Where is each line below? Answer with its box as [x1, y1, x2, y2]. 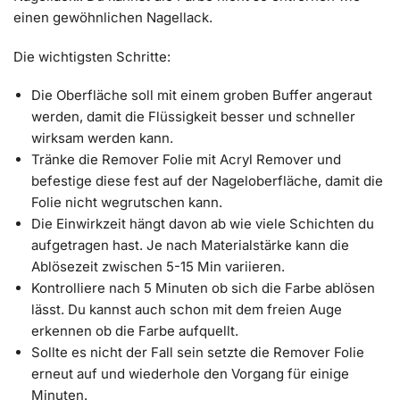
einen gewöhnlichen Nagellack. [13, 9, 212, 27]
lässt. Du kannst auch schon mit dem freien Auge [31, 301, 342, 319]
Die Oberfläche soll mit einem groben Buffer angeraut [31, 87, 372, 104]
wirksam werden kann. [31, 129, 173, 147]
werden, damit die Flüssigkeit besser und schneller [31, 108, 355, 126]
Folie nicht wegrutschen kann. [31, 194, 222, 212]
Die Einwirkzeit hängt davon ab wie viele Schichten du [31, 215, 374, 233]
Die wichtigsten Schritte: [13, 47, 171, 65]
